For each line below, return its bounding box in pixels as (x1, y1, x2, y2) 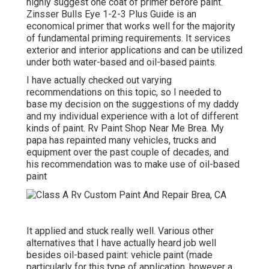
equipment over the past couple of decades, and (26, 146, 229, 158)
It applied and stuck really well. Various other (26, 225, 214, 237)
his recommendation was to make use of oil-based (26, 158, 240, 170)
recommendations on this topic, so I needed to (26, 86, 222, 98)
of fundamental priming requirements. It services (26, 32, 231, 44)
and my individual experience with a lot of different (26, 110, 238, 122)
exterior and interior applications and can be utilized (26, 44, 243, 56)
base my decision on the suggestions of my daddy (26, 98, 239, 110)
